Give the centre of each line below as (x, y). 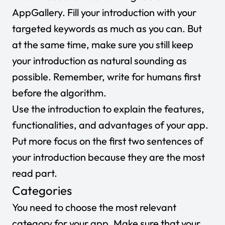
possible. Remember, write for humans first (106, 76)
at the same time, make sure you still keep (103, 44)
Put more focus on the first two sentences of (108, 141)
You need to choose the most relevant (94, 207)
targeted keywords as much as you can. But (107, 28)
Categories (42, 190)
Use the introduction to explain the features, (108, 108)
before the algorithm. (59, 92)
